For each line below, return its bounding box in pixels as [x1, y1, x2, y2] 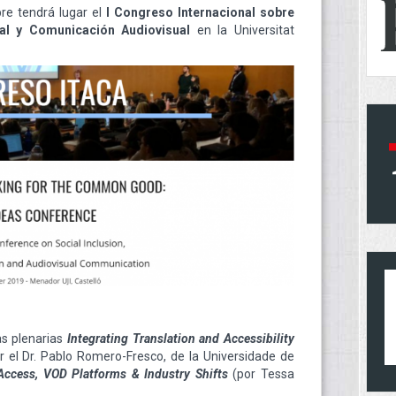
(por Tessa [232, 366, 295, 381]
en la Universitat [190, 23, 295, 37]
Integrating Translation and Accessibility [66, 331, 295, 346]
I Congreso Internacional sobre [105, 5, 295, 19]
